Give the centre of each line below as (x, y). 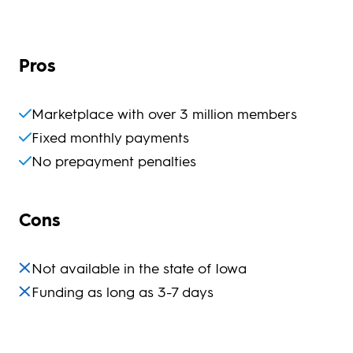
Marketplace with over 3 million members (164, 113)
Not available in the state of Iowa (139, 268)
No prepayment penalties (114, 160)
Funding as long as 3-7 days (123, 292)
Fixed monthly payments (110, 136)
